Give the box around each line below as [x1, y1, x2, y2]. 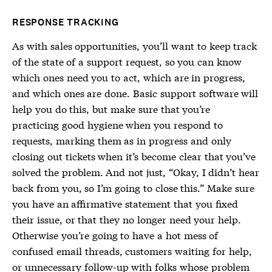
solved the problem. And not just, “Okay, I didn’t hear [12, 165, 260, 178]
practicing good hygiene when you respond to [12, 117, 223, 131]
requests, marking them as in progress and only [12, 133, 231, 147]
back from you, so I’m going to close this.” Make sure [12, 180, 254, 194]
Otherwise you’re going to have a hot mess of [12, 228, 219, 242]
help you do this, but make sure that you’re [12, 101, 211, 115]
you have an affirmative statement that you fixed [12, 196, 238, 210]
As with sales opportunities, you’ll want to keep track [12, 38, 257, 52]
